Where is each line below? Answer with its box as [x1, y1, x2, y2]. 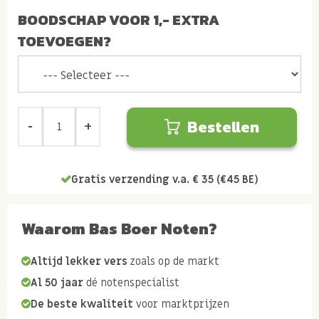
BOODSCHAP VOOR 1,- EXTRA [18, 9, 219, 31]
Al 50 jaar [31, 275, 83, 290]
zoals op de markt [127, 253, 219, 268]
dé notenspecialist [83, 275, 179, 290]
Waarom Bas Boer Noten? [21, 216, 217, 241]
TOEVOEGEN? [18, 31, 111, 52]
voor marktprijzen [133, 296, 229, 311]
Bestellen [187, 115, 260, 140]
